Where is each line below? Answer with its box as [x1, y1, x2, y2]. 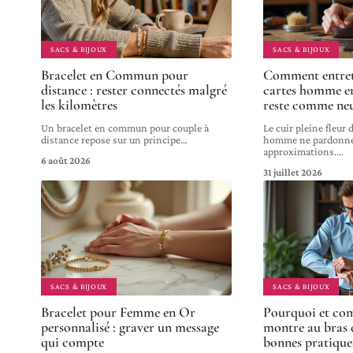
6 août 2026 [41, 154, 91, 167]
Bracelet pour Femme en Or [41, 303, 195, 321]
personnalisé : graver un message [41, 318, 219, 336]
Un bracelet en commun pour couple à [41, 121, 209, 135]
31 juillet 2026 [263, 166, 323, 179]
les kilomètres [41, 96, 117, 114]
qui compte [41, 333, 104, 351]
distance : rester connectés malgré [41, 81, 227, 99]
